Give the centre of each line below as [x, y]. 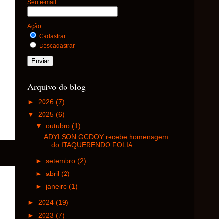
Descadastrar [56, 46]
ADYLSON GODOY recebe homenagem [106, 137]
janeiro [58, 186]
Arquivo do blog [56, 86]
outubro [59, 126]
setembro [62, 161]
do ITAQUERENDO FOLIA [92, 145]
